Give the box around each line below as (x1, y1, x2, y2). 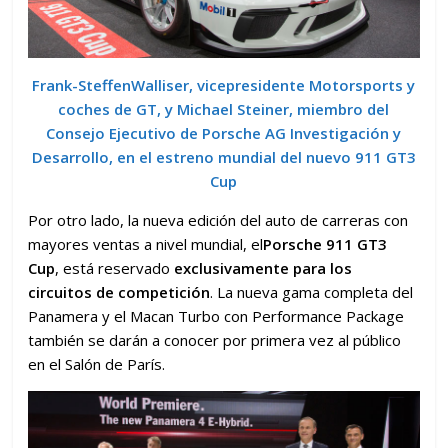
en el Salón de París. (28, 353, 166, 374)
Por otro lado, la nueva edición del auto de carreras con (28, 209, 409, 230)
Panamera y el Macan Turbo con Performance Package (28, 305, 405, 326)
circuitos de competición (28, 281, 211, 302)
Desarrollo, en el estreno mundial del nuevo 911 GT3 (31, 146, 416, 167)
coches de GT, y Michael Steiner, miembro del (58, 98, 390, 119)
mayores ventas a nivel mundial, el (28, 233, 264, 254)
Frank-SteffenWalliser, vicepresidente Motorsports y (32, 74, 416, 95)
